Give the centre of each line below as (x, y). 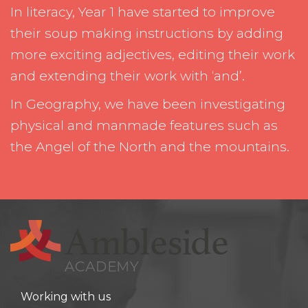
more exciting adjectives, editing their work (153, 54)
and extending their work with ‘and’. (128, 76)
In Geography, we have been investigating (148, 104)
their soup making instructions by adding (147, 33)
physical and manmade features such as (144, 125)
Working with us (66, 296)
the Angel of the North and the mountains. (150, 146)
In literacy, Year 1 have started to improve (143, 12)
